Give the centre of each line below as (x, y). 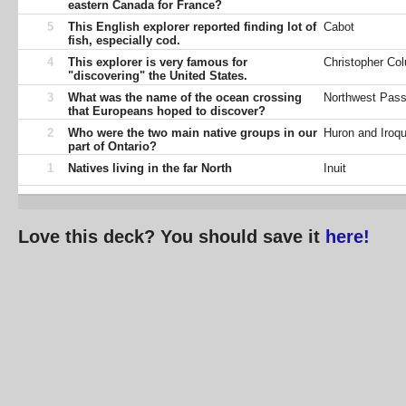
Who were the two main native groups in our (193, 133)
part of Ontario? (112, 147)
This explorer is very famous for (158, 63)
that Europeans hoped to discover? (167, 111)
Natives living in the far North (150, 168)
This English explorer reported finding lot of (192, 27)
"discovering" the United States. (158, 76)
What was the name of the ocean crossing (185, 98)
